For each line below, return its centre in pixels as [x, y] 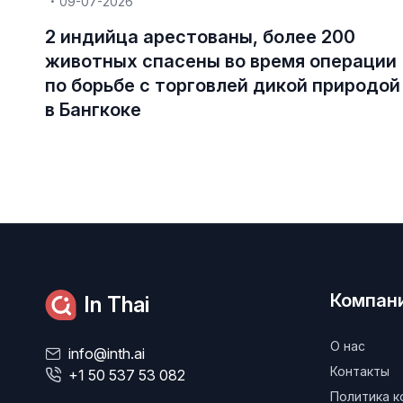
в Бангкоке [93, 110]
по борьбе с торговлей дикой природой [222, 86]
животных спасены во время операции [220, 62]
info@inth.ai [106, 354]
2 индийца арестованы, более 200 [200, 37]
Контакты [359, 372]
